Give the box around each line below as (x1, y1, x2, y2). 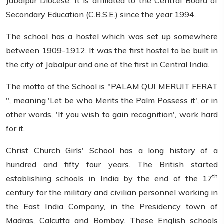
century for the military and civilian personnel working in (6, 187, 218, 198)
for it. (6, 123, 25, 134)
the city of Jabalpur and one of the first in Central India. (6, 59, 209, 70)
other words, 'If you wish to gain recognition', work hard (6, 109, 218, 120)
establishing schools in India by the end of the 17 (6, 173, 212, 184)
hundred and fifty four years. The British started (6, 159, 218, 170)
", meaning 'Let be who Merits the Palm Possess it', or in (6, 95, 218, 106)
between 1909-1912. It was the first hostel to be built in (6, 45, 218, 56)
